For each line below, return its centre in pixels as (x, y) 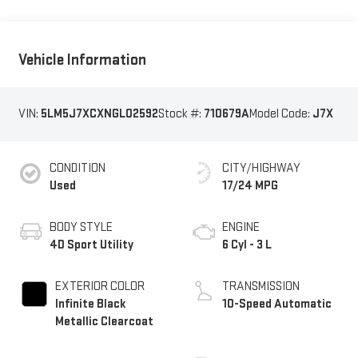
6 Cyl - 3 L (247, 245)
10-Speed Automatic (277, 304)
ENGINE (241, 228)
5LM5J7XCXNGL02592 (99, 114)
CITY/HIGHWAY (261, 169)
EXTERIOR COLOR (99, 287)
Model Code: (280, 114)
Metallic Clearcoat (104, 322)
